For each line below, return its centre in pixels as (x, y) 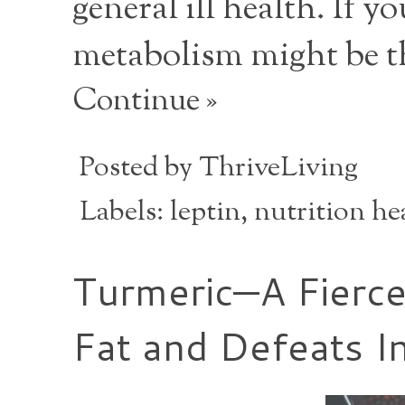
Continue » (145, 102)
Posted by (139, 169)
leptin (205, 213)
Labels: (125, 213)
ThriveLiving (278, 169)
